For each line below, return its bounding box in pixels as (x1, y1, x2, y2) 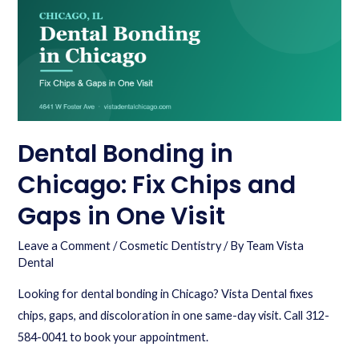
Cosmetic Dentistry (119, 239, 222, 253)
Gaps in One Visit (18, 200, 226, 234)
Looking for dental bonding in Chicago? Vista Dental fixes (18, 286, 314, 301)
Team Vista (246, 239, 305, 253)
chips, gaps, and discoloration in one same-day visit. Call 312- (18, 308, 330, 322)
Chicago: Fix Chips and (18, 168, 296, 203)
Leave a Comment (18, 239, 111, 253)
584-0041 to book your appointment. (18, 329, 209, 344)
